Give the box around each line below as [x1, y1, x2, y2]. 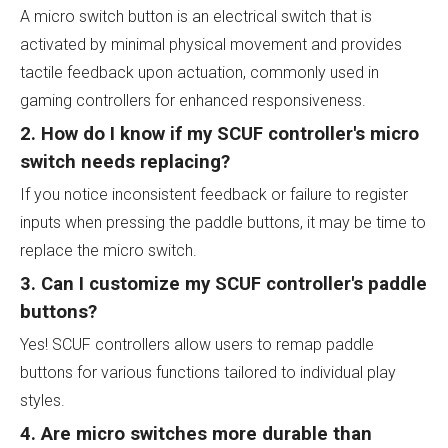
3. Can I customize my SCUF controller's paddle [20, 273, 427, 295]
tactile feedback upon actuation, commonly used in [20, 63, 379, 82]
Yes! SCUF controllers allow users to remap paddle [20, 335, 374, 354]
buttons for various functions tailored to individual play [20, 363, 396, 382]
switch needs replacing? [20, 151, 230, 173]
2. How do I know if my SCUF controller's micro [20, 123, 419, 145]
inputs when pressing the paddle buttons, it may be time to [20, 213, 426, 232]
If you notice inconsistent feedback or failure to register [20, 185, 408, 204]
